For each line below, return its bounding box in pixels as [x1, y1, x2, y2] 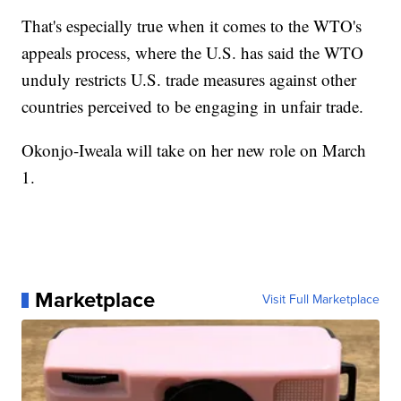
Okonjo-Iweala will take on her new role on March [21, 139, 367, 162]
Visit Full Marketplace [261, 290, 380, 310]
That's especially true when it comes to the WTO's [21, 14, 363, 38]
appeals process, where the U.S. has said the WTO [21, 41, 364, 64]
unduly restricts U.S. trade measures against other [21, 68, 357, 91]
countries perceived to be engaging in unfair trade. [21, 95, 364, 118]
